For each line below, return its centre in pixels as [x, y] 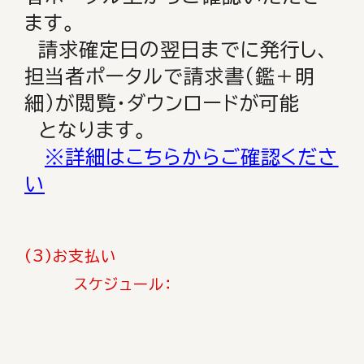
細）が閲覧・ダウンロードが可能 [162, 103]
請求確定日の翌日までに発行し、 [177, 50]
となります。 [86, 130]
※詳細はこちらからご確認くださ [191, 157]
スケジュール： [98, 284]
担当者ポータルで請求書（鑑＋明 [170, 76]
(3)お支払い [71, 256]
